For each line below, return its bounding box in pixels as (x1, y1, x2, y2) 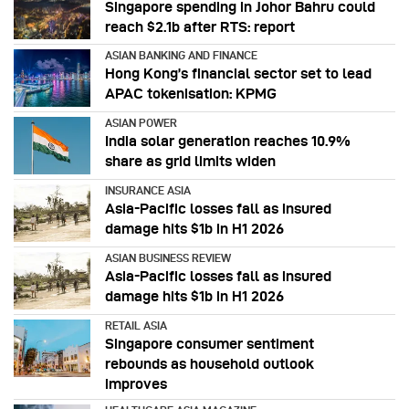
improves (105, 375, 167, 392)
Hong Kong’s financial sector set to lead (105, 66, 372, 82)
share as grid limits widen (105, 153, 276, 170)
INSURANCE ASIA (105, 184, 191, 197)
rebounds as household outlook (105, 355, 314, 372)
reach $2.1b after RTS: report (105, 18, 295, 35)
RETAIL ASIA (105, 319, 167, 331)
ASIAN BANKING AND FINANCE (105, 49, 257, 62)
